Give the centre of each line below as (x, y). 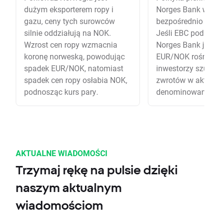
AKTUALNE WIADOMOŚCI (62, 153)
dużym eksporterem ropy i (69, 9)
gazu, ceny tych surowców (69, 21)
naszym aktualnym (69, 188)
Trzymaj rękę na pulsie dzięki (97, 170)
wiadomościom (59, 206)
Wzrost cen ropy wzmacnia (71, 45)
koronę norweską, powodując (74, 56)
